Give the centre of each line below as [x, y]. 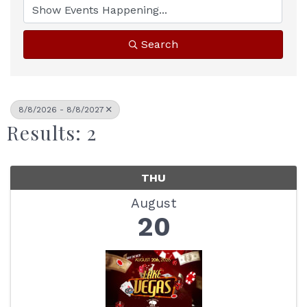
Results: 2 [52, 133]
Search [159, 44]
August [153, 203]
